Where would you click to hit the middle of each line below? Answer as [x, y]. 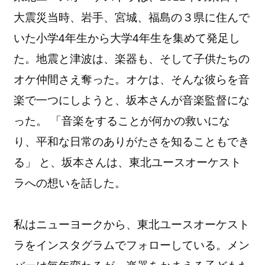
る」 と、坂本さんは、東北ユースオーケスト [128, 162]
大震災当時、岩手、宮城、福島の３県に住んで [132, 17]
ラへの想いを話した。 [77, 183]
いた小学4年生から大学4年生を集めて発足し [127, 38]
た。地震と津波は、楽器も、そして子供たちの [132, 59]
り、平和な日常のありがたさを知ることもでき [132, 141]
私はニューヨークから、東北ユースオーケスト [132, 224]
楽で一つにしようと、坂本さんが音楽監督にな [132, 100]
